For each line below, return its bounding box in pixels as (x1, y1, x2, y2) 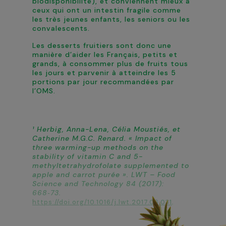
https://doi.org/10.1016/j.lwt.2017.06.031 (32, 198, 172, 206)
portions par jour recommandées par (32, 77, 174, 86)
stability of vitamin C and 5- (32, 152, 143, 161)
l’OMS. (32, 86, 55, 95)
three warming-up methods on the (32, 143, 163, 152)
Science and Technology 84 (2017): (32, 179, 164, 188)
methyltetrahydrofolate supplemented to (32, 161, 189, 170)
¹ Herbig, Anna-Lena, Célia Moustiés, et (32, 125, 181, 134)
